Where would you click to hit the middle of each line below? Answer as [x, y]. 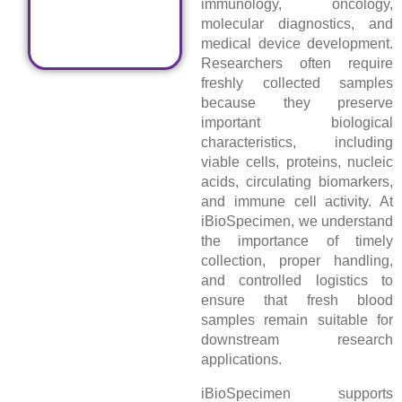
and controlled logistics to [297, 281]
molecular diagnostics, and [297, 24]
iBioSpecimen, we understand [297, 222]
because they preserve [297, 103]
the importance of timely [297, 241]
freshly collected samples [297, 83]
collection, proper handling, [297, 261]
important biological [297, 123]
